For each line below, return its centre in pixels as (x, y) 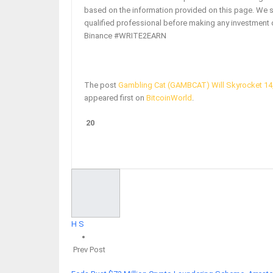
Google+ (205, 138)
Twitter (158, 138)
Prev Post (88, 249)
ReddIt (250, 138)
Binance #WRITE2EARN (125, 36)
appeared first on (115, 98)
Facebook (110, 138)
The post (101, 85)
